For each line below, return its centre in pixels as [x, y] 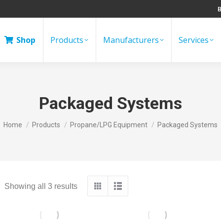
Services [194, 40]
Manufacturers [131, 40]
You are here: [27, 120]
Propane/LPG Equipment [109, 125]
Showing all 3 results [41, 186]
